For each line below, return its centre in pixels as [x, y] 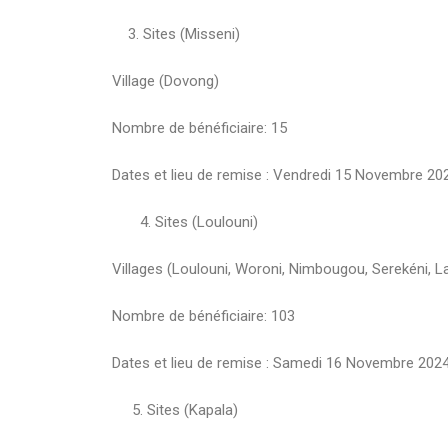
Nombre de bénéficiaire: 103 [203, 315]
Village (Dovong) [165, 80]
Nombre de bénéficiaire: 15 [199, 127]
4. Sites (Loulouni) [185, 221]
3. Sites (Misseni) [176, 33]
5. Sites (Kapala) [175, 409]
